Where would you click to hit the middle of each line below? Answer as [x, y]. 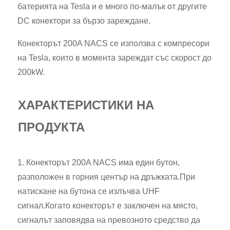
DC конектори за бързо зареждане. [84, 21]
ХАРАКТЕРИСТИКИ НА [86, 105]
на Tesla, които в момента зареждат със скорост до [114, 58]
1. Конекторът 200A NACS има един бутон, [99, 162]
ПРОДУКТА [51, 127]
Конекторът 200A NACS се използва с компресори [113, 43]
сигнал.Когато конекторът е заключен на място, [108, 206]
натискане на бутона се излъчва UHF [89, 191]
